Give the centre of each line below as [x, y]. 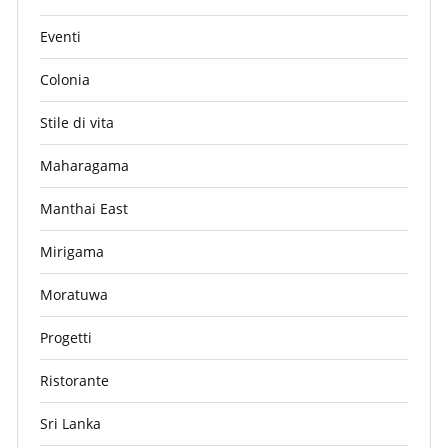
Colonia [65, 80]
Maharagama [84, 166]
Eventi [60, 37]
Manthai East [84, 209]
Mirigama [72, 252]
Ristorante [74, 381]
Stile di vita [77, 123]
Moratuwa [74, 295]
